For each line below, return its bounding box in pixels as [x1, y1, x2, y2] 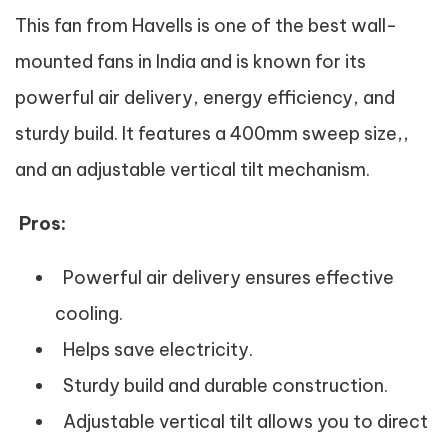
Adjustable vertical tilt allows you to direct [55, 410, 428, 433]
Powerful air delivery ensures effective [55, 266, 394, 289]
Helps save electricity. [55, 338, 253, 361]
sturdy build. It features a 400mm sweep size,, [15, 122, 409, 145]
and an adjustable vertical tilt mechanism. [15, 158, 370, 181]
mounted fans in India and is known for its [15, 50, 366, 73]
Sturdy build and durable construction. [55, 374, 388, 397]
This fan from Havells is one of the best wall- [15, 14, 397, 37]
